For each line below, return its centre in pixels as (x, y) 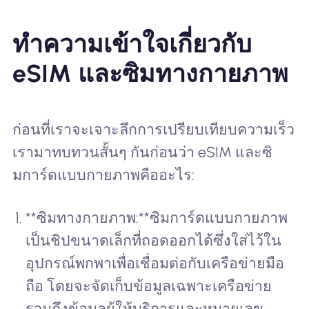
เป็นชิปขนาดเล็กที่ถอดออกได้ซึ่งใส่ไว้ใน (154, 240)
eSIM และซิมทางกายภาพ (150, 73)
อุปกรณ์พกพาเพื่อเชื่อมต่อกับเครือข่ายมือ (155, 263)
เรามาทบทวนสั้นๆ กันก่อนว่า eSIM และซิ (142, 152)
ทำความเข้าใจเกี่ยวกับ (132, 43)
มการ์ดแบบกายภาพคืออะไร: (103, 175)
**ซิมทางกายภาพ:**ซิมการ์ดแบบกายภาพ (157, 217)
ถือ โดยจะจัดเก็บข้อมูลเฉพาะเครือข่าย (149, 286)
